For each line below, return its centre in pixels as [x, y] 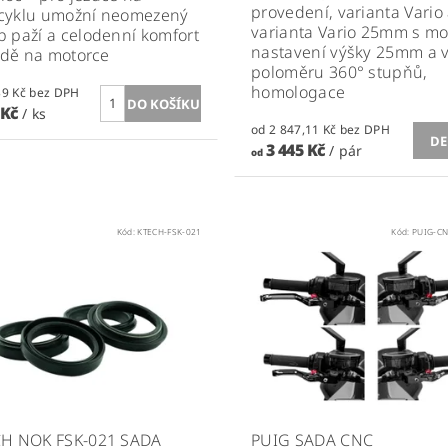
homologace [298, 92]
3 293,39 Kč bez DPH [54, 92]
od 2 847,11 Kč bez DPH [365, 130]
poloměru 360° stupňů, [339, 72]
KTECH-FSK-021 [169, 232]
